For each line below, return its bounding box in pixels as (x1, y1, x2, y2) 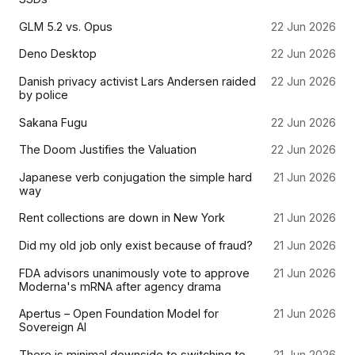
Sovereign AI (19, 320, 86, 334)
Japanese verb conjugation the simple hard (19, 170, 252, 184)
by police (19, 88, 68, 102)
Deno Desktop (19, 47, 97, 61)
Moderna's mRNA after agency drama (19, 279, 221, 293)
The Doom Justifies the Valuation (19, 143, 197, 157)
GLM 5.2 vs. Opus (19, 19, 113, 33)
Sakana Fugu (19, 115, 87, 129)
